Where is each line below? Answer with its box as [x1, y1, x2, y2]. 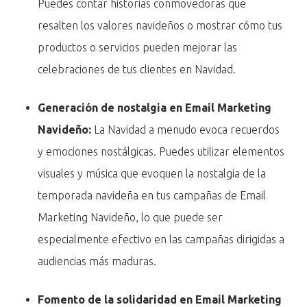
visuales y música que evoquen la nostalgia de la [38, 167, 267, 180]
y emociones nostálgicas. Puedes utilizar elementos [38, 145, 285, 158]
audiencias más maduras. [38, 255, 157, 268]
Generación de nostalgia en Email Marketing [38, 101, 272, 114]
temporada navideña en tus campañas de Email [38, 189, 267, 202]
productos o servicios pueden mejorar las [38, 41, 238, 54]
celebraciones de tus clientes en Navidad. [38, 63, 236, 76]
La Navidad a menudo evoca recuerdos [91, 123, 280, 136]
